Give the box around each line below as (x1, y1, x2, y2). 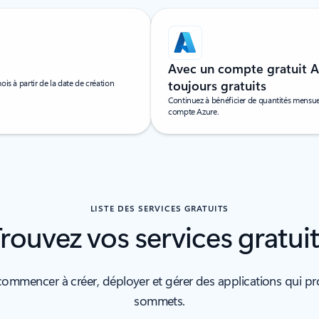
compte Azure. (168, 105, 219, 117)
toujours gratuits (168, 77, 266, 94)
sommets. (134, 292, 185, 309)
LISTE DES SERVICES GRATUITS (90, 202, 229, 214)
